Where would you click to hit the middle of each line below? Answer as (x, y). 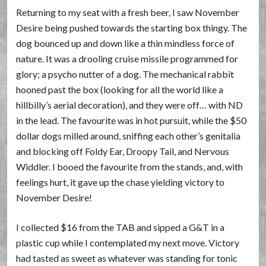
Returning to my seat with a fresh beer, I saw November (128, 12)
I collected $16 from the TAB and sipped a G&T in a (121, 227)
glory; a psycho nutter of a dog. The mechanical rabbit (125, 74)
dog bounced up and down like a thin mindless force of (126, 43)
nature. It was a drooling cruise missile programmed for (127, 58)
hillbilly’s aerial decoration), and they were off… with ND (130, 105)
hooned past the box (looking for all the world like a (120, 89)
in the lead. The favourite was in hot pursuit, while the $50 (132, 120)
